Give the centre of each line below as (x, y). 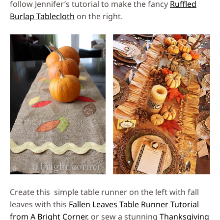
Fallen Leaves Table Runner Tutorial (134, 205)
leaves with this (39, 205)
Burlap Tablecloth (42, 16)
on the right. (99, 16)
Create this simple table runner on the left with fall (104, 192)
